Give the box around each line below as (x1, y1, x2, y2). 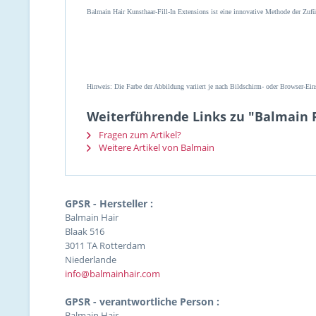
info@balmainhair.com (65, 267, 160, 280)
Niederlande (65, 253, 116, 266)
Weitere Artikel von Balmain (97, 141, 214, 154)
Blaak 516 (65, 225, 104, 238)
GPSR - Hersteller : (65, 197, 153, 210)
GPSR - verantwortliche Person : (65, 295, 219, 308)
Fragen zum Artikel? (97, 128, 181, 141)
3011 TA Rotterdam (65, 239, 145, 252)
